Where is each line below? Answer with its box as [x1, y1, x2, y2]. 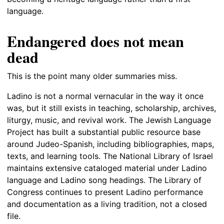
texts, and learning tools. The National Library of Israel [7, 151, 213, 161]
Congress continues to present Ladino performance [7, 187, 203, 197]
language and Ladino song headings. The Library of [7, 175, 201, 185]
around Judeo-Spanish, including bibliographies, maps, [7, 139, 214, 149]
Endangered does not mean [7, 29, 184, 52]
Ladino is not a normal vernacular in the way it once [7, 91, 203, 101]
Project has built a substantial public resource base [7, 127, 200, 137]
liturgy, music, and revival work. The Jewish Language [7, 115, 211, 125]
